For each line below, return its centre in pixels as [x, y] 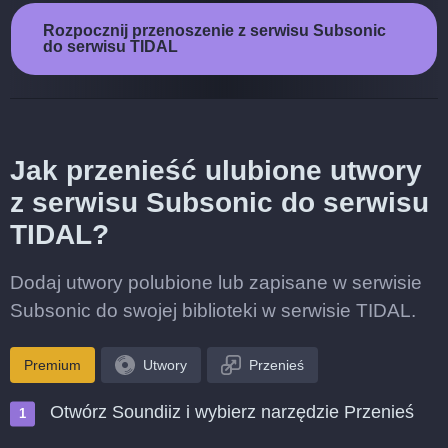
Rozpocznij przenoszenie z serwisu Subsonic [214, 30]
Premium [52, 365]
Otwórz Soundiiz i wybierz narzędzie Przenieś [232, 412]
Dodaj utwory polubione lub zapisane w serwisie [216, 282]
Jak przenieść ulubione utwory [216, 170]
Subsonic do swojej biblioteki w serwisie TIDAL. [213, 310]
